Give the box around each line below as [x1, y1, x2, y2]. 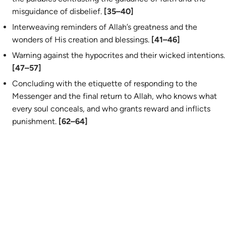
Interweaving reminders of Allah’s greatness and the [12, 22, 197, 32]
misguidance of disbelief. [12, 7, 102, 16]
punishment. [12, 117, 59, 126]
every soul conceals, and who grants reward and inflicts [12, 104, 210, 114]
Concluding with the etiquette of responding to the [12, 79, 197, 88]
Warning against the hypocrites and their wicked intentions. [12, 50, 225, 60]
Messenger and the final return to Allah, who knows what [12, 91, 217, 101]
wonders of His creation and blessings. [12, 35, 149, 44]
